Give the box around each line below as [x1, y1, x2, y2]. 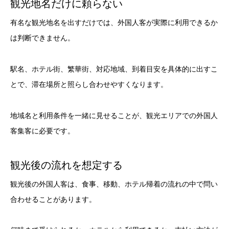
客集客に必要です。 [10, 126, 75, 135]
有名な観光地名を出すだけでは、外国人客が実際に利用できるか [10, 18, 218, 27]
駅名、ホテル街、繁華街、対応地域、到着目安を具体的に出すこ [10, 65, 218, 74]
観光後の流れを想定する [10, 159, 123, 171]
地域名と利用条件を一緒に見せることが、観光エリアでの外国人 [10, 111, 218, 120]
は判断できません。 [10, 34, 75, 42]
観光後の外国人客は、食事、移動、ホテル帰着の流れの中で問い [10, 179, 218, 188]
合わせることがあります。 [10, 195, 96, 203]
